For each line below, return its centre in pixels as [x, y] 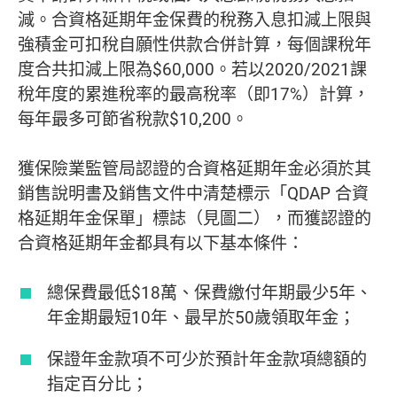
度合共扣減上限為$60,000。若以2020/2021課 [192, 70]
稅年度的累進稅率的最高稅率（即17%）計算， [194, 94]
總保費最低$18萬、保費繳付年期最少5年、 [210, 293]
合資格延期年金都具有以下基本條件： [161, 243]
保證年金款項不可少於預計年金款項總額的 [207, 359]
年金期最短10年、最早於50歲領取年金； [202, 318]
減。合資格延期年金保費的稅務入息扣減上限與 [195, 20]
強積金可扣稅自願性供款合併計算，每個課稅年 [195, 45]
